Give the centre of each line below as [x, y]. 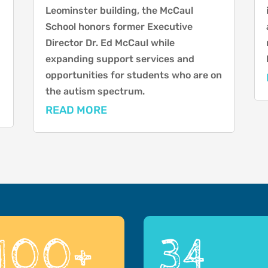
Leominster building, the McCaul [119, 11]
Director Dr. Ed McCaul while [110, 43]
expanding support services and [120, 59]
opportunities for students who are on [133, 75]
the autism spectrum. [95, 92]
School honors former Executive [119, 27]
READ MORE [76, 110]
